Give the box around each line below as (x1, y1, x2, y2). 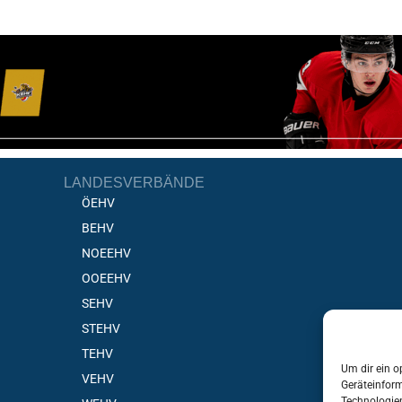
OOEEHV (82, 271, 132, 286)
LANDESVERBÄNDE (64, 175, 205, 191)
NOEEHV (82, 246, 132, 261)
